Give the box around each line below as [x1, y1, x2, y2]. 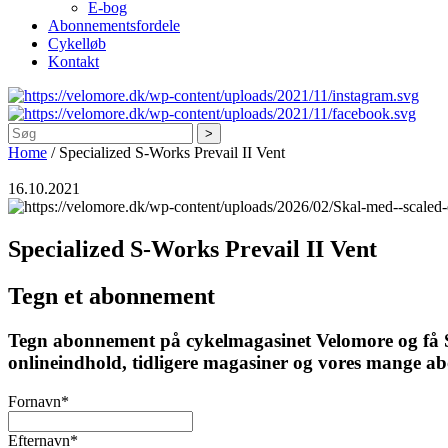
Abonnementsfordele [48, 17, 180, 35]
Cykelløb [48, 35, 106, 53]
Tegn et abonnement [8, 283, 215, 310]
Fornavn [8, 392, 61, 410]
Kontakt [48, 53, 99, 71]
